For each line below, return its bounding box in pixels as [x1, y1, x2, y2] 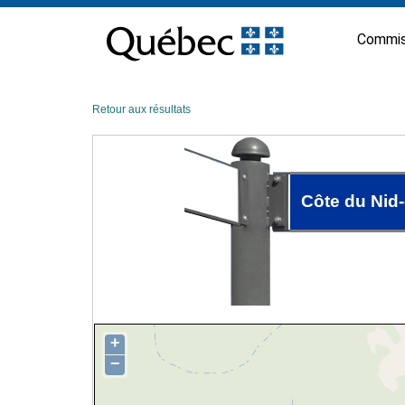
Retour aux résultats [92, 103, 191, 116]
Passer [91, 5, 127, 20]
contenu [91, 34, 134, 49]
